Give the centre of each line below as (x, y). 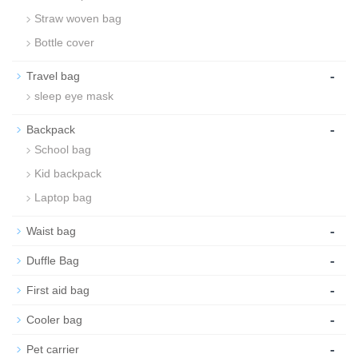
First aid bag (58, 290)
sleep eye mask (74, 96)
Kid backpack (68, 173)
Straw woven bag (78, 18)
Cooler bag (54, 320)
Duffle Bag (53, 261)
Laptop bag (63, 197)
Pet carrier (53, 349)
